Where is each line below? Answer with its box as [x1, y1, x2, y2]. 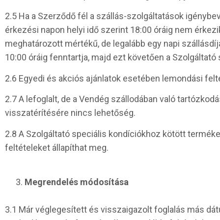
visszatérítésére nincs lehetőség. [5, 108, 136, 118]
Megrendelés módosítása [25, 176, 129, 187]
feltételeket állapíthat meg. [5, 142, 109, 153]
